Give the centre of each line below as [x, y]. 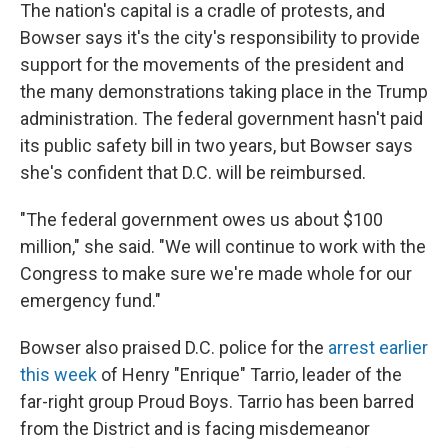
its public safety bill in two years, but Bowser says [216, 146]
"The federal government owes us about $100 [201, 220]
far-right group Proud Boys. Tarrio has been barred [217, 402]
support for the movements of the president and [212, 65]
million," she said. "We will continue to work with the [223, 247]
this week [58, 375]
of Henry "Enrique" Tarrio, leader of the [249, 375]
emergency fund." [90, 301]
